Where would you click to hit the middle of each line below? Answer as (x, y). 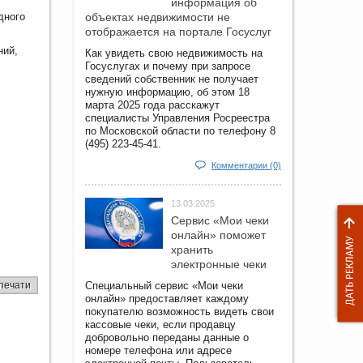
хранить (192, 249)
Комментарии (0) (246, 165)
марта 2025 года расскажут (152, 105)
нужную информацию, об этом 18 (167, 92)
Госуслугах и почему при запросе (168, 66)
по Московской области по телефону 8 (180, 130)
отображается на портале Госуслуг (178, 31)
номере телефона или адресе (158, 350)
